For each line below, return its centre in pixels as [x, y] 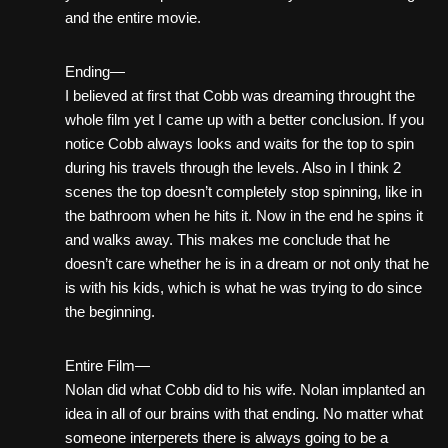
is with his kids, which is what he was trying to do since [243, 288]
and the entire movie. [133, 18]
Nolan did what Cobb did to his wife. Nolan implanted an [245, 390]
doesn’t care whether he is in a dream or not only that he [247, 264]
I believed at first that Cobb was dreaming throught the [240, 96]
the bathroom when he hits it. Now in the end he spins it [244, 216]
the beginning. [110, 312]
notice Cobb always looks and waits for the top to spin [239, 144]
